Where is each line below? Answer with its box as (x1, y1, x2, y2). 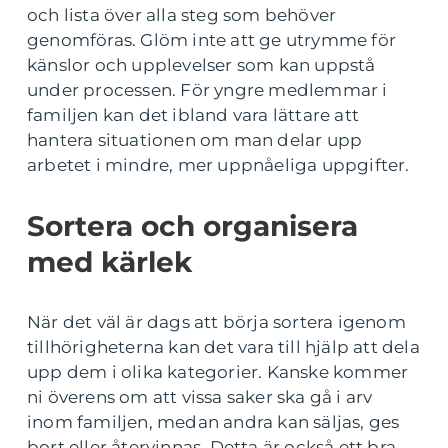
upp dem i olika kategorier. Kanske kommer (27, 362, 409, 382)
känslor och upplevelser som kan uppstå (27, 55, 376, 75)
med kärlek (27, 245, 192, 279)
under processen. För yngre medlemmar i (27, 80, 388, 100)
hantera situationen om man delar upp (27, 130, 363, 150)
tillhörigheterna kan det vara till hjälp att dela (27, 337, 420, 357)
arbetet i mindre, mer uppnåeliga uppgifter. (27, 155, 410, 175)
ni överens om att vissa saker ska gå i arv (27, 387, 373, 407)
